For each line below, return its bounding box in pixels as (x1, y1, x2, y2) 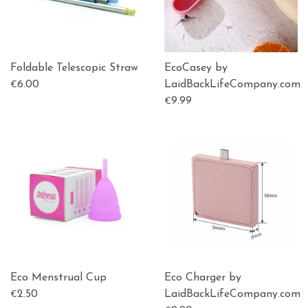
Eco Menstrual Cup (10, 272, 107, 283)
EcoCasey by (164, 63, 228, 74)
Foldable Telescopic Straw (10, 63, 138, 74)
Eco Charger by (164, 272, 241, 283)
